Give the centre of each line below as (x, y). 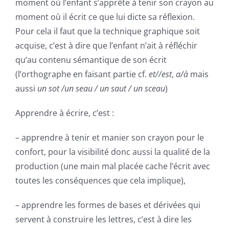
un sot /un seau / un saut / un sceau (101, 89)
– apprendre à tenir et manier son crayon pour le (110, 138)
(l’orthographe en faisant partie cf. (82, 74)
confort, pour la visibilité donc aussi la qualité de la (113, 152)
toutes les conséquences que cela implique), (100, 181)
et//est (160, 74)
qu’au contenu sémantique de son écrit (91, 60)
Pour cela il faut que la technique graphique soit (108, 31)
